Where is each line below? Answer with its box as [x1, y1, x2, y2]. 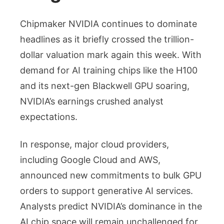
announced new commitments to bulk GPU [20, 170, 201, 181]
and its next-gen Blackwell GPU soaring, [20, 80, 189, 91]
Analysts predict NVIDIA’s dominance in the [20, 201, 202, 212]
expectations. [20, 111, 77, 122]
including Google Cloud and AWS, [20, 154, 160, 165]
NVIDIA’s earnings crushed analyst [20, 96, 163, 107]
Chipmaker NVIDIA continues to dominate [20, 18, 197, 29]
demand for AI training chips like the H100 [20, 65, 197, 76]
